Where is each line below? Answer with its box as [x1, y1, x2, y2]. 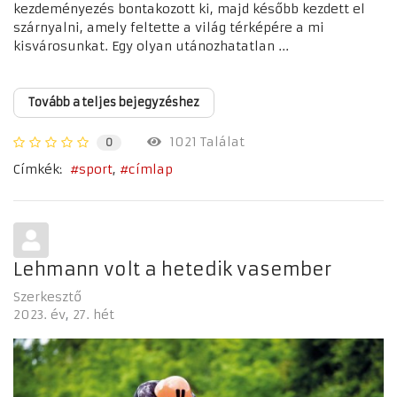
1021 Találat [161, 133, 245, 150]
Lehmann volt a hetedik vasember [13, 258, 331, 281]
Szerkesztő [13, 289, 82, 306]
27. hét [73, 307, 114, 323]
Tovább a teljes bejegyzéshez [28, 95, 199, 111]
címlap [128, 161, 173, 178]
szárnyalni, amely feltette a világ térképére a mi [13, 19, 324, 36]
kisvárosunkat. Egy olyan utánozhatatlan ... [13, 38, 289, 55]
